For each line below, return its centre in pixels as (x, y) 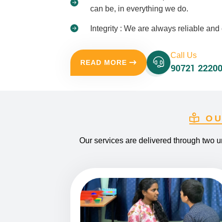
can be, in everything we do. (139, 8)
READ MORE (104, 62)
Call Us (184, 55)
